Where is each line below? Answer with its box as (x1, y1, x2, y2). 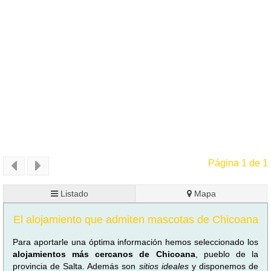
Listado (57, 188, 88, 198)
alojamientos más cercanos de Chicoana (13, 249, 195, 259)
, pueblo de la (195, 249, 259, 259)
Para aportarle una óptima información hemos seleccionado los (13, 237, 258, 247)
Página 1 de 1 (208, 158, 268, 169)
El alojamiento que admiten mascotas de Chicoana (13, 213, 258, 226)
